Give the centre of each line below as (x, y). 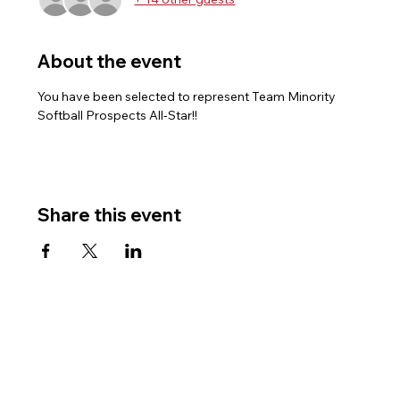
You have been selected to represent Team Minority (188, 96)
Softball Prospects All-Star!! (118, 115)
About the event (110, 61)
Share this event (110, 214)
